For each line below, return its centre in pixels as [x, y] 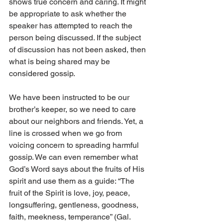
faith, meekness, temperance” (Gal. [71, 217]
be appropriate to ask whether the [69, 14]
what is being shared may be [60, 62]
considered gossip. [43, 74]
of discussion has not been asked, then [78, 50]
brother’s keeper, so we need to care [73, 110]
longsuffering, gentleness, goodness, [75, 205]
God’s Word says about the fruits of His [78, 169]
